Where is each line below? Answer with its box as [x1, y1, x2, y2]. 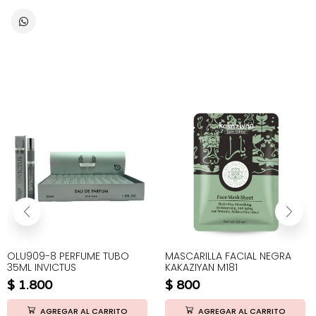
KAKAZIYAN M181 [165, 260, 238, 275]
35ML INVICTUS [7, 260, 76, 275]
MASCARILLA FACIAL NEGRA [165, 249, 291, 264]
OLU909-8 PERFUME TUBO [7, 249, 129, 264]
